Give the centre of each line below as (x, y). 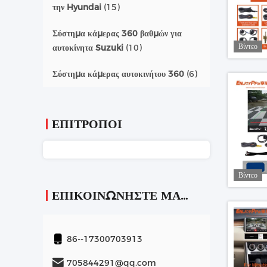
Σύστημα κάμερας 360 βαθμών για (117, 33)
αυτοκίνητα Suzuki (88, 48)
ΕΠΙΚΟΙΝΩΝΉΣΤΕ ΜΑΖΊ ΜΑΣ (184, 195)
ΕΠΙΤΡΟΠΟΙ (87, 124)
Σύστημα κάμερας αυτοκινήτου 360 (118, 74)
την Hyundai (77, 7)
